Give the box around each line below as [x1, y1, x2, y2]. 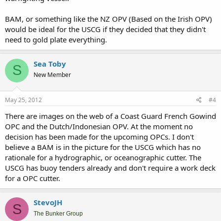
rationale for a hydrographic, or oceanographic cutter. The [5, 152, 201, 162]
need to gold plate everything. [5, 34, 107, 44]
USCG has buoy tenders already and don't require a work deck [5, 163, 216, 173]
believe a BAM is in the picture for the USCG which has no [5, 142, 201, 152]
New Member [34, 70, 71, 79]
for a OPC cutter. [5, 173, 60, 183]
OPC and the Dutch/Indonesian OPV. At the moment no [5, 121, 193, 131]
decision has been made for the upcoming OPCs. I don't [5, 132, 194, 142]
